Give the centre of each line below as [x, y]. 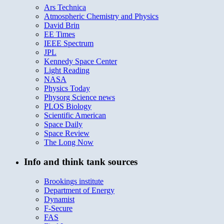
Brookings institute [74, 181]
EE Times [59, 34]
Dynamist [59, 199]
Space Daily [63, 124]
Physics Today [67, 88]
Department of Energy [79, 190]
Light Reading [67, 70]
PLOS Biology [68, 106]
